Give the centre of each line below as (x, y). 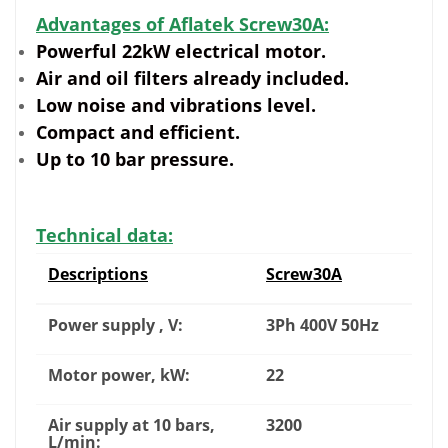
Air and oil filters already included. (192, 78)
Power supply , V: (115, 325)
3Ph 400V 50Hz (322, 325)
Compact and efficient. (138, 132)
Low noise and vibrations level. (176, 105)
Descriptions (98, 274)
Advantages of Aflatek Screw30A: (182, 24)
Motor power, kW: (119, 375)
